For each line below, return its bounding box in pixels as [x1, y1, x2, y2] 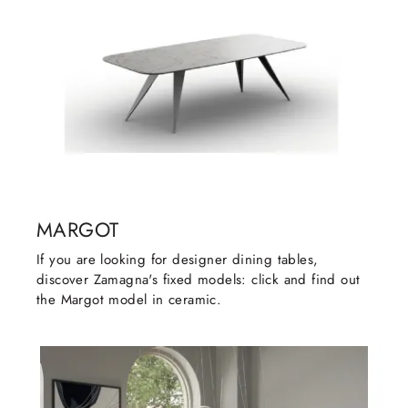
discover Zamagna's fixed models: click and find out [36, 270, 361, 291]
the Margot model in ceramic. [36, 290, 222, 311]
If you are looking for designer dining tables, [36, 250, 319, 270]
